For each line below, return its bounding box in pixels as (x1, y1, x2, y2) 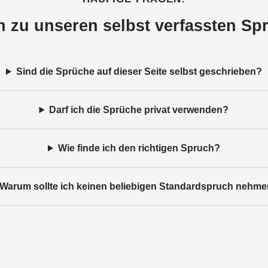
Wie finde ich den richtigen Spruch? (57, 143, 220, 153)
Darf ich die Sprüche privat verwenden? (49, 105, 229, 115)
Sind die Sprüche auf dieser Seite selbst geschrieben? (16, 66, 262, 77)
